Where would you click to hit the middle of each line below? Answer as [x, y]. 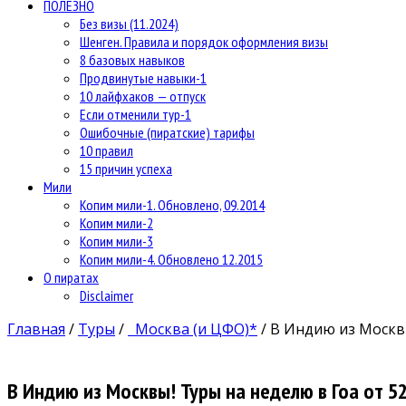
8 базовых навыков [132, 59]
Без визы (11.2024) [129, 23]
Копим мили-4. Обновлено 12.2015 [171, 259]
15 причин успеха [126, 168]
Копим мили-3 [116, 241]
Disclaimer [106, 295]
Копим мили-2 [116, 222]
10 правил [106, 150]
